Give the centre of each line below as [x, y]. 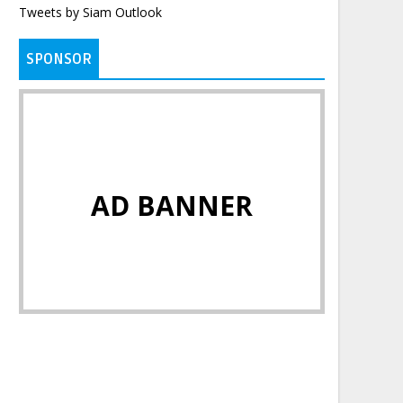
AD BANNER [172, 206]
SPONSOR [59, 60]
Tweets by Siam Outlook [90, 13]
